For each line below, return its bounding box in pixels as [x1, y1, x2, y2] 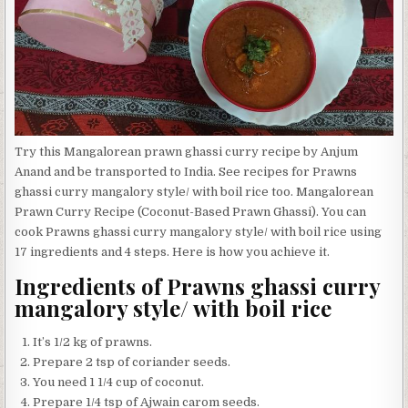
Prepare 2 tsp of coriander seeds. [33, 354, 231, 369]
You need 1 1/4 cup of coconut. [33, 374, 205, 389]
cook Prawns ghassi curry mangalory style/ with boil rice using [15, 225, 382, 239]
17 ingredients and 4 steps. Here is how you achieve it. [15, 245, 331, 259]
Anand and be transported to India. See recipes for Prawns [15, 165, 358, 178]
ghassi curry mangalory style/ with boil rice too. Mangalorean [15, 185, 374, 199]
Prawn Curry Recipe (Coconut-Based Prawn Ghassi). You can [15, 205, 367, 219]
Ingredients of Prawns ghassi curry [15, 271, 381, 301]
